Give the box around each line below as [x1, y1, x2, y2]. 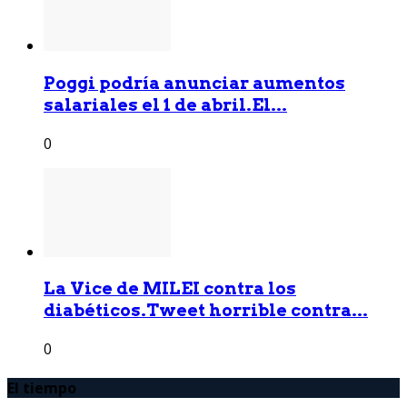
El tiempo [7, 378, 76, 399]
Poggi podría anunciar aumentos [44, 72, 345, 94]
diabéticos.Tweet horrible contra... [44, 300, 368, 322]
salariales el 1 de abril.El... [44, 94, 287, 115]
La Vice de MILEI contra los [44, 278, 296, 300]
